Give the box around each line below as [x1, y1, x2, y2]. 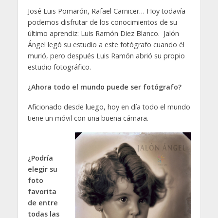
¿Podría [27, 153, 53, 163]
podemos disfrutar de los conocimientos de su [27, 18, 177, 27]
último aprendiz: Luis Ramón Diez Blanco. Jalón [27, 29, 179, 38]
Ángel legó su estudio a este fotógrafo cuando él [27, 40, 184, 50]
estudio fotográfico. [27, 62, 91, 72]
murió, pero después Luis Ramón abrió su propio [27, 51, 185, 61]
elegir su [27, 164, 57, 174]
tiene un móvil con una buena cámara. [27, 113, 148, 123]
